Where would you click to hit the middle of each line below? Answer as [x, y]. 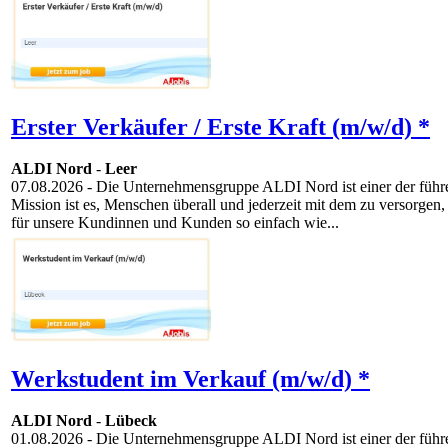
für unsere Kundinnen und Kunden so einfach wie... [175, 223]
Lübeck [131, 421]
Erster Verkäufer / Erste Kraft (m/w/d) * [220, 126]
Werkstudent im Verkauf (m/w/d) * [190, 378]
